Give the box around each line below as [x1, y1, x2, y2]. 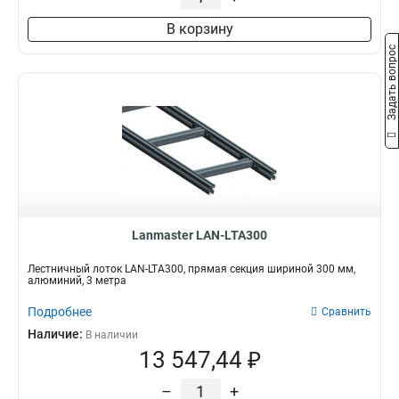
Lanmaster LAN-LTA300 [132, 228, 267, 242]
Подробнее [28, 305, 92, 319]
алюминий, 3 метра [28, 274, 126, 287]
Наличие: [28, 327, 85, 341]
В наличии [85, 329, 138, 341]
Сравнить [322, 305, 371, 318]
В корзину [166, 20, 233, 37]
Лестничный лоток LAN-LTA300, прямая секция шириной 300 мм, [28, 263, 355, 275]
